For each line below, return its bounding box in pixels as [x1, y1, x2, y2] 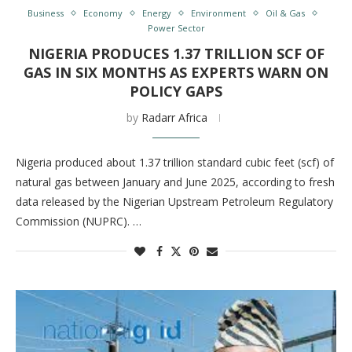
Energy [142, 7, 171, 19]
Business [27, 7, 64, 19]
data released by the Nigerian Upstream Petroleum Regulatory [16, 194, 333, 209]
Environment [191, 7, 246, 19]
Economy [83, 7, 123, 19]
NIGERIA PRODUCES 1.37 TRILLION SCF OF [27, 44, 324, 63]
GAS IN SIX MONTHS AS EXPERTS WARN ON [24, 63, 328, 82]
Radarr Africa [141, 110, 207, 125]
